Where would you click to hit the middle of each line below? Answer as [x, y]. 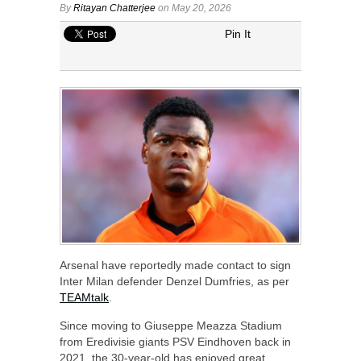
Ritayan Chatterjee [114, 8]
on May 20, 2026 [193, 8]
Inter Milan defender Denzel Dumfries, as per [174, 281]
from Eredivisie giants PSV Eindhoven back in [175, 341]
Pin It [238, 33]
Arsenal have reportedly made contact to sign [175, 265]
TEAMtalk [84, 297]
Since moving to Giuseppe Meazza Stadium [171, 325]
